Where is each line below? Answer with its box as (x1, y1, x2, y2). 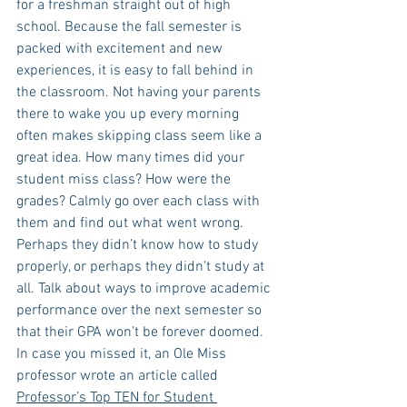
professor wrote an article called (16, 367, 222, 385)
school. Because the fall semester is (16, 18, 245, 36)
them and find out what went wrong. (16, 214, 247, 233)
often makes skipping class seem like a (16, 127, 265, 145)
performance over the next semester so (16, 302, 265, 320)
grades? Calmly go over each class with (16, 193, 263, 211)
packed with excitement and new (16, 40, 226, 58)
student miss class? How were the (16, 171, 234, 189)
